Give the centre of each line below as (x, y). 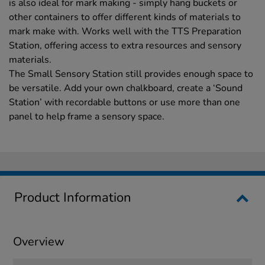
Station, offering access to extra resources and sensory (125, 45)
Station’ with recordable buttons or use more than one (125, 102)
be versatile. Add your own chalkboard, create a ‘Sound (126, 88)
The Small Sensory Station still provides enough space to (131, 74)
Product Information (73, 197)
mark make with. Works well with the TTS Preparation (125, 31)
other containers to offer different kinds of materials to (125, 17)
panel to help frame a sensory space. (87, 116)
